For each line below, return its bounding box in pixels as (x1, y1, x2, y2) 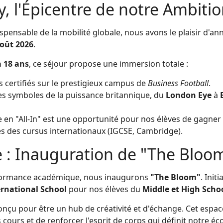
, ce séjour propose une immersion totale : (29, 58, 188, 69)
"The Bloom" (150, 171, 201, 183)
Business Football (148, 77, 209, 89)
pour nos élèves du (67, 183, 142, 195)
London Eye (166, 89, 212, 101)
